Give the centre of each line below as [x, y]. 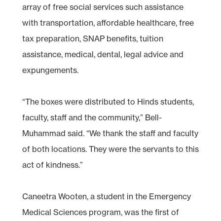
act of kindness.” [52, 165]
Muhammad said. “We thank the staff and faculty [110, 133]
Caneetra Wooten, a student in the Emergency [106, 196]
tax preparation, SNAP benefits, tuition [92, 38]
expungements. [50, 70]
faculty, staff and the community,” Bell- [92, 117]
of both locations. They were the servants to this [110, 149]
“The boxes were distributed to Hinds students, [108, 101]
